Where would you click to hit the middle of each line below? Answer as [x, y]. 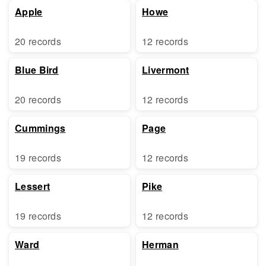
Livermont [166, 70]
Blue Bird [37, 70]
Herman [160, 244]
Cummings [40, 128]
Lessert [33, 186]
